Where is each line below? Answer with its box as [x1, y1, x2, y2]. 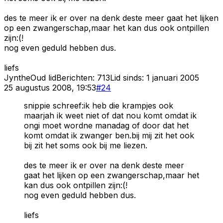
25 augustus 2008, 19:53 [4, 82, 96, 93]
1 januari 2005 [146, 72, 199, 83]
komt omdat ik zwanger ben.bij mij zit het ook [24, 130, 194, 140]
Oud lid [30, 72, 56, 83]
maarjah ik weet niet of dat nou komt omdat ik [24, 110, 197, 120]
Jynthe [4, 72, 30, 83]
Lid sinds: [110, 72, 146, 83]
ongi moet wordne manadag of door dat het [24, 120, 189, 130]
